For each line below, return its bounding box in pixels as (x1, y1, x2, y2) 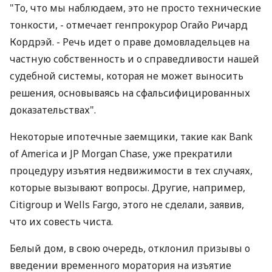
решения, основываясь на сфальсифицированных (10, 86, 250, 100)
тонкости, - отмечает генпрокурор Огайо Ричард (10, 18, 248, 32)
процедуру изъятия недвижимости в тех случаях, (10, 164, 253, 177)
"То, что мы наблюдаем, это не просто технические (10, 1, 261, 15)
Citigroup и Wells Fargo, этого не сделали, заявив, (10, 198, 244, 211)
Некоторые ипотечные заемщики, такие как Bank (10, 130, 253, 143)
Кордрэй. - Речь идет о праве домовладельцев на (10, 35, 250, 49)
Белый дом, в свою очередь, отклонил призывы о (10, 242, 250, 255)
